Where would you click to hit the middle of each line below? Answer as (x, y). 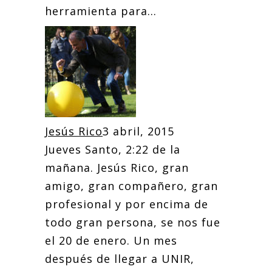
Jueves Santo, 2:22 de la (113, 149)
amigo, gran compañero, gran (131, 186)
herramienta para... (101, 11)
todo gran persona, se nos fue (133, 222)
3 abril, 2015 (138, 131)
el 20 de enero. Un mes (111, 240)
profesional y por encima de (127, 204)
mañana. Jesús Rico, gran (117, 168)
